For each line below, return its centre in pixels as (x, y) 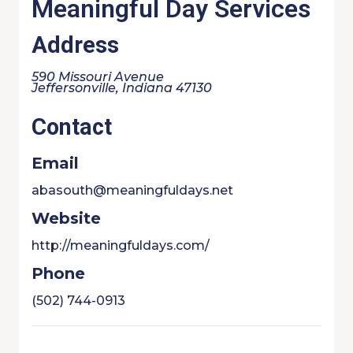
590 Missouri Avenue (98, 77)
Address (75, 45)
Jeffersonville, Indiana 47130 (122, 88)
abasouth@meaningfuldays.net (132, 190)
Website (66, 218)
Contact (72, 127)
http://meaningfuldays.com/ (121, 245)
